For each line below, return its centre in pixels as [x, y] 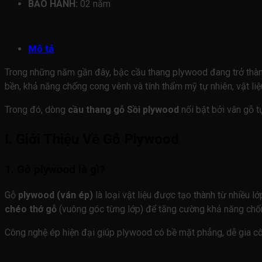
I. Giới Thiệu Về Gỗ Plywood [92, 139]
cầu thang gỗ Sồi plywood [123, 109]
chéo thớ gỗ [31, 209]
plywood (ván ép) [56, 195]
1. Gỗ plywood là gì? [55, 169]
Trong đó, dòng [36, 109]
